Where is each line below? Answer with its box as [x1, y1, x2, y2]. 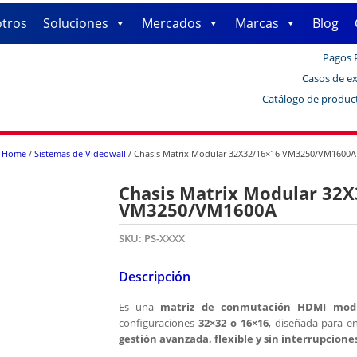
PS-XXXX [143, 230, 185, 245]
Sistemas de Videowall [33, 148, 126, 160]
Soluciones [42, 14, 108, 33]
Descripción [118, 268, 190, 286]
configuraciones [118, 316, 198, 331]
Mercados [141, 14, 202, 33]
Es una [118, 300, 161, 315]
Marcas [234, 14, 279, 33]
